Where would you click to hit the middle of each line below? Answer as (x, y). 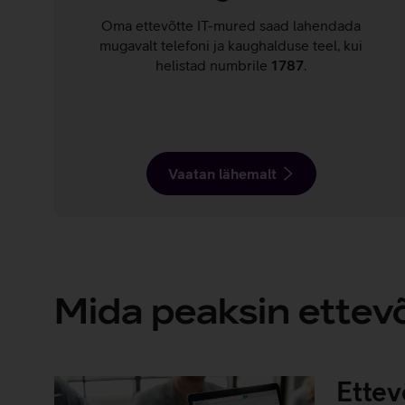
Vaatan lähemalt (222, 174)
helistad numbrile (214, 65)
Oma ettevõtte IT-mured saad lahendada (231, 25)
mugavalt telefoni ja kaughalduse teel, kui (231, 45)
